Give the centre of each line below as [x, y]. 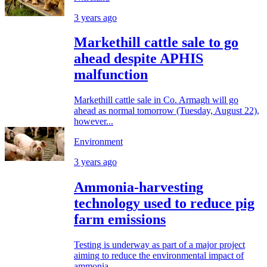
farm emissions [120, 220]
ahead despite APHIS [139, 59]
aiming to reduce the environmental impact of [159, 256]
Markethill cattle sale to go [156, 43]
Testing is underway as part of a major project [159, 245]
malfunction [111, 75]
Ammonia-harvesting [139, 187]
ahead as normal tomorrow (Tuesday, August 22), [167, 111]
